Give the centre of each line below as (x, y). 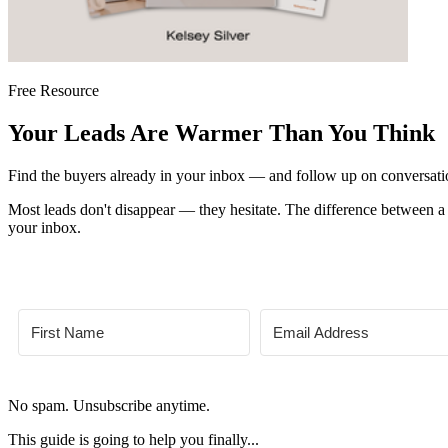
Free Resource (53, 90)
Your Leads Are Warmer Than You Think (221, 132)
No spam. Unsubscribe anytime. (109, 405)
